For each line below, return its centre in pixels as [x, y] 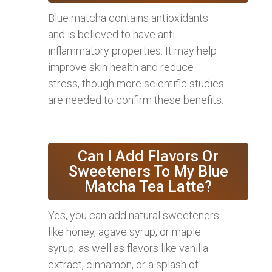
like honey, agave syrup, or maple [124, 232]
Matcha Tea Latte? [148, 187]
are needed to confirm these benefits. [136, 100]
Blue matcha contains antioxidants [128, 18]
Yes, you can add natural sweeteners [134, 216]
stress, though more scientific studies [136, 84]
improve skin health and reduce [121, 67]
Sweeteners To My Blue [148, 172]
